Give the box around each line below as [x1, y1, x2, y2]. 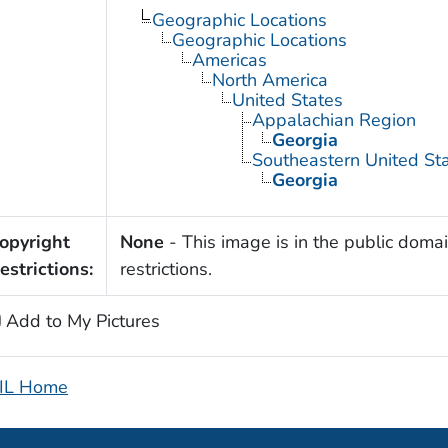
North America [211, 67, 328, 92]
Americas [191, 47, 267, 72]
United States [231, 87, 343, 112]
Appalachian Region [251, 107, 416, 132]
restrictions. [119, 256, 212, 281]
